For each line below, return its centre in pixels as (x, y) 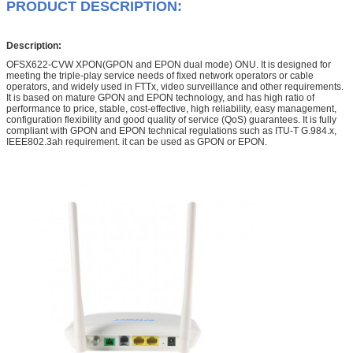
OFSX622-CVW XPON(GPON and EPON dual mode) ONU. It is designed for (169, 64)
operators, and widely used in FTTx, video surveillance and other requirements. (175, 86)
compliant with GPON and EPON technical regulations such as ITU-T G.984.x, (171, 130)
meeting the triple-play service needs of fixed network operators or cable (160, 75)
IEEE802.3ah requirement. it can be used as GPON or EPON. (137, 141)
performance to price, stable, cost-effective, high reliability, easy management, (171, 108)
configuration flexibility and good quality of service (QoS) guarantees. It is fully (171, 119)
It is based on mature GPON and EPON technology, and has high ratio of (160, 97)
